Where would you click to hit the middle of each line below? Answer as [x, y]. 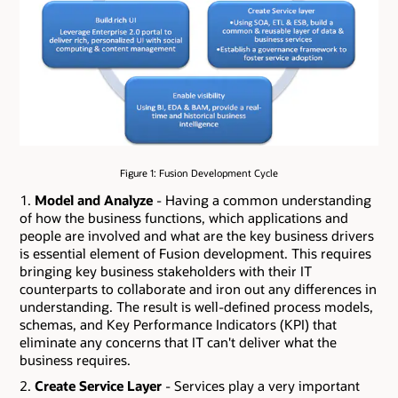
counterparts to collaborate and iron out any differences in [198, 288]
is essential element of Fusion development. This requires [195, 253]
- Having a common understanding [262, 199]
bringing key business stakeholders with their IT [166, 271]
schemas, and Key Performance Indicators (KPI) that [178, 324]
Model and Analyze [94, 199]
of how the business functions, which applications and [184, 217]
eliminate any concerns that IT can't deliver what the [178, 342]
